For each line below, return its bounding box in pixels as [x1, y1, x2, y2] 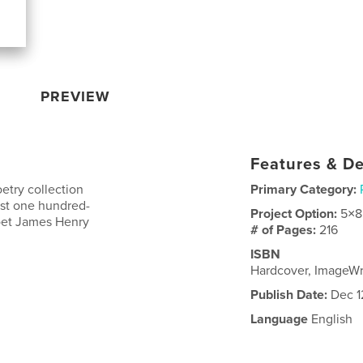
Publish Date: [250, 286, 328, 303]
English [308, 310, 353, 327]
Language [250, 310, 309, 327]
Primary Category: [250, 181, 357, 198]
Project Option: [250, 205, 341, 222]
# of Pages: [250, 221, 320, 238]
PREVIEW [41, 87, 111, 105]
